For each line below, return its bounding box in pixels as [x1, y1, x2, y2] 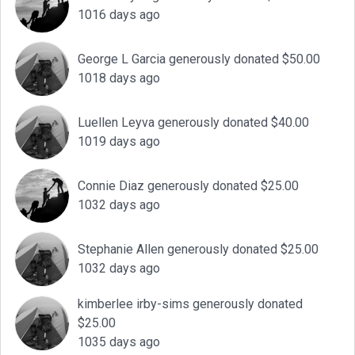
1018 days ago [78, 71, 160, 86]
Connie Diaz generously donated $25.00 [78, 178, 299, 194]
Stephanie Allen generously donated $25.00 [78, 242, 319, 258]
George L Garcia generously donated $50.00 [78, 52, 320, 67]
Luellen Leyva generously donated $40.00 [78, 115, 309, 131]
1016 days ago [78, 7, 160, 23]
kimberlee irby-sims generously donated [78, 296, 303, 312]
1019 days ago [78, 134, 160, 150]
